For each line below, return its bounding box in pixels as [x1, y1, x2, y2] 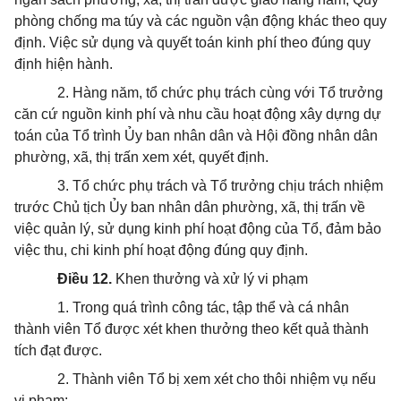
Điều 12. [57, 271, 112, 286]
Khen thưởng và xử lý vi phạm [112, 271, 308, 286]
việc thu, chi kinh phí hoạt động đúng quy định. [14, 243, 308, 258]
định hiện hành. [14, 56, 113, 72]
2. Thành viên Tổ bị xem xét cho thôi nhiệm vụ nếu [57, 371, 376, 387]
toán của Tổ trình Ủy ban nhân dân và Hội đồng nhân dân [14, 128, 378, 143]
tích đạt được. [14, 343, 102, 358]
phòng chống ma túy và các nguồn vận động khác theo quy [14, 13, 387, 29]
